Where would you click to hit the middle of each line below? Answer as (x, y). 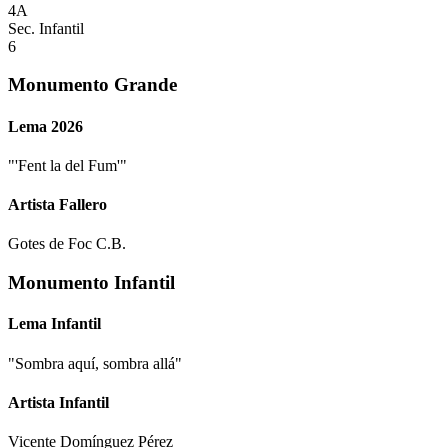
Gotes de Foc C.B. (67, 244)
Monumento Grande (92, 85)
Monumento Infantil (91, 283)
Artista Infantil (58, 402)
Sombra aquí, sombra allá (95, 363)
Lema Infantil (54, 324)
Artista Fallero (57, 205)
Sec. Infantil (46, 28)
